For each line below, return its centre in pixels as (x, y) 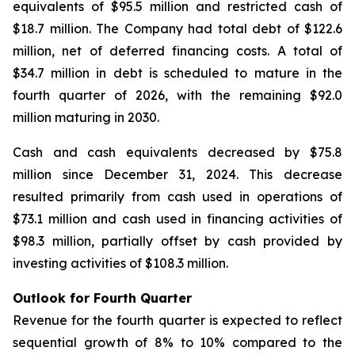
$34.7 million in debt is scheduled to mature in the (177, 73)
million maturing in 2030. (86, 117)
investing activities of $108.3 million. (120, 263)
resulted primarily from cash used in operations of (177, 197)
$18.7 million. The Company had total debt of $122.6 (177, 29)
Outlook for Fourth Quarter (102, 298)
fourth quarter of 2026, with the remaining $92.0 (177, 95)
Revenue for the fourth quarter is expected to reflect (177, 320)
